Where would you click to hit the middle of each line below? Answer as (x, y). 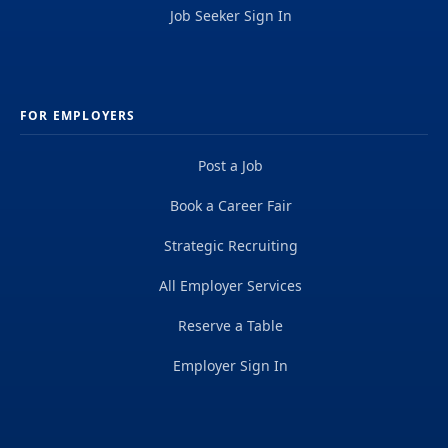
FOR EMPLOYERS (78, 115)
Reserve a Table (230, 325)
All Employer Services (230, 285)
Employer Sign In (230, 365)
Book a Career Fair (230, 205)
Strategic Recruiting (230, 245)
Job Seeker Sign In (230, 15)
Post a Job (230, 165)
